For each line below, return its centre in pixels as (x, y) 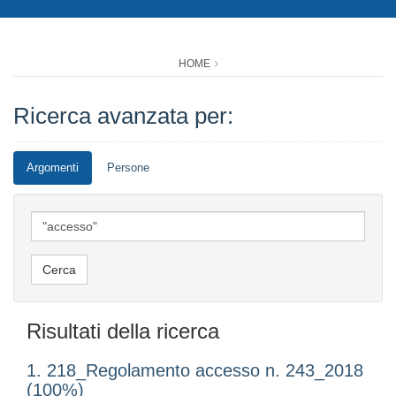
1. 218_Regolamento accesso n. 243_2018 (195, 371)
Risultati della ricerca (123, 331)
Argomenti (53, 168)
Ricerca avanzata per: (123, 116)
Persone (128, 168)
